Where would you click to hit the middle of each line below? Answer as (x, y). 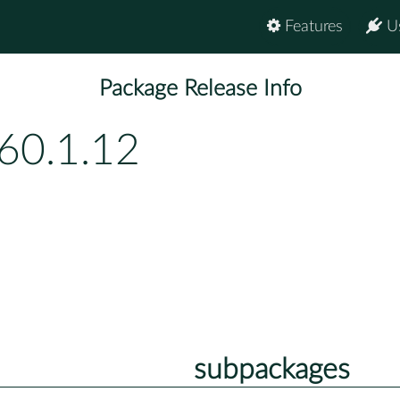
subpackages (271, 369)
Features (312, 27)
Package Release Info (200, 89)
